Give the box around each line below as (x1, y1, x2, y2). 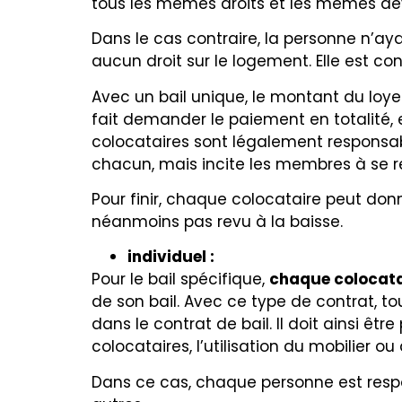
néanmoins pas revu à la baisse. (92, 210, 343, 232)
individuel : (127, 246, 218, 268)
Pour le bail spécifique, (92, 268, 269, 291)
